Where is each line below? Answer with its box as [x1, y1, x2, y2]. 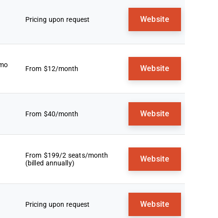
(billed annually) [25, 159, 74, 167]
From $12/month [25, 65, 79, 73]
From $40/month [25, 110, 79, 118]
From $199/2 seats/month [25, 151, 109, 159]
